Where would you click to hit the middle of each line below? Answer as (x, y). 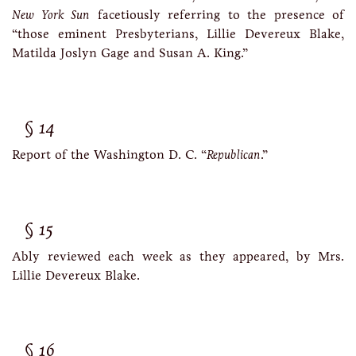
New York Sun (51, 15)
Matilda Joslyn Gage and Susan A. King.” (130, 53)
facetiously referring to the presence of (217, 15)
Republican (234, 155)
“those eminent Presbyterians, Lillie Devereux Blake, (178, 34)
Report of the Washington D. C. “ (109, 155)
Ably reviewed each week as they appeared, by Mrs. (178, 256)
